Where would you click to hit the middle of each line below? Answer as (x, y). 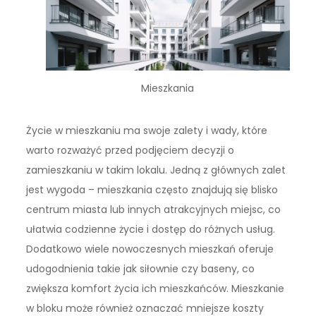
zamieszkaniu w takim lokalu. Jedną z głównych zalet (156, 170)
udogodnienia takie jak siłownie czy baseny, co (141, 269)
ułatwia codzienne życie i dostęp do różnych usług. (151, 230)
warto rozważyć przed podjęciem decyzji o (130, 151)
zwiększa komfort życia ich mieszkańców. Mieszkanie (156, 289)
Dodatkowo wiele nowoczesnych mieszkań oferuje (150, 249)
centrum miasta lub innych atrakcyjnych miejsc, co (154, 210)
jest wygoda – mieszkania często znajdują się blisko (152, 190)
